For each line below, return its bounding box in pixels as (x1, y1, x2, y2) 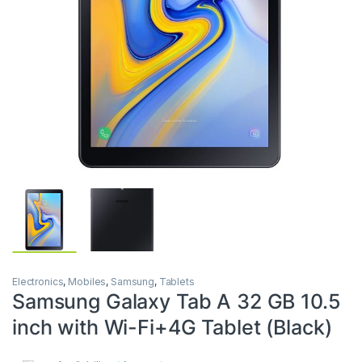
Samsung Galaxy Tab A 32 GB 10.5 (12, 288, 341, 314)
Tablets (158, 275, 195, 288)
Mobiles (68, 275, 107, 288)
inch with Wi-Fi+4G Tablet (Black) (12, 314, 332, 339)
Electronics (12, 275, 64, 288)
